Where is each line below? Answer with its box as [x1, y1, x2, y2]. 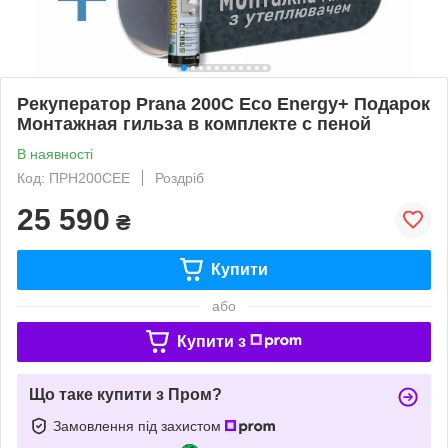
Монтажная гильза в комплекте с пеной [17, 113, 371, 134]
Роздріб [155, 169, 204, 186]
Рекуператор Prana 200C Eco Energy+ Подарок [17, 93, 430, 114]
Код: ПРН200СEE [17, 169, 130, 186]
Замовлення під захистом [53, 417, 225, 434]
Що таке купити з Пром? [29, 385, 222, 403]
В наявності [17, 145, 93, 162]
